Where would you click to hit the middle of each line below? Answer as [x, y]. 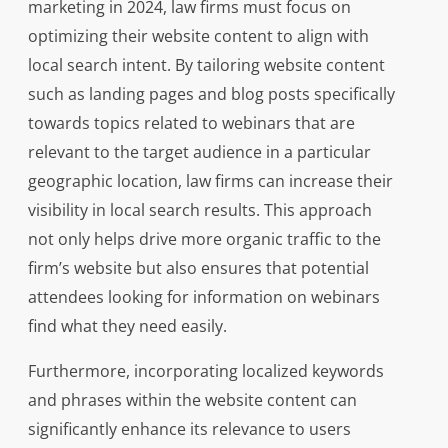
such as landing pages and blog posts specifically [211, 94]
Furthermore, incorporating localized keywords [205, 371]
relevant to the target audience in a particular [199, 152]
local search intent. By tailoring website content [206, 65]
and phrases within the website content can [192, 400]
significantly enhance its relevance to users [189, 429]
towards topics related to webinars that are [191, 123]
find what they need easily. [127, 326]
